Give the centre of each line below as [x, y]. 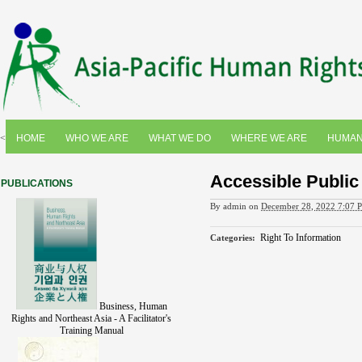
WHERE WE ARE [269, 138]
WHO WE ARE [97, 138]
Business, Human [133, 306]
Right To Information [300, 237]
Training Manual [92, 330]
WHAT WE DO [180, 138]
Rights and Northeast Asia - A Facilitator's [92, 318]
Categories [231, 237]
